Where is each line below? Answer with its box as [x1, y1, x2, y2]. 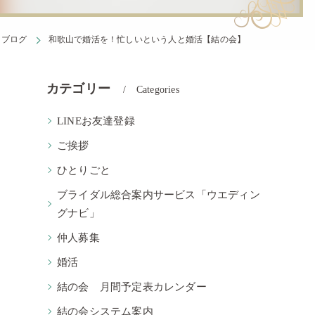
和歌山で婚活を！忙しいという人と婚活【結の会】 [48, 34, 246, 44]
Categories [136, 84, 179, 95]
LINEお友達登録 [57, 115, 135, 127]
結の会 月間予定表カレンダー [57, 281, 207, 292]
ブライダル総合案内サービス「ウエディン [57, 189, 260, 200]
